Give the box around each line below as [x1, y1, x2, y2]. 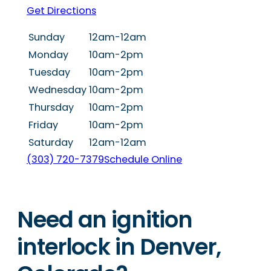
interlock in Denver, [17, 232, 221, 263]
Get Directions [27, 3, 96, 18]
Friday [28, 118, 58, 132]
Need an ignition [17, 204, 192, 236]
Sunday [28, 30, 65, 45]
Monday [28, 48, 68, 62]
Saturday [28, 135, 73, 150]
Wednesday [28, 83, 87, 97]
